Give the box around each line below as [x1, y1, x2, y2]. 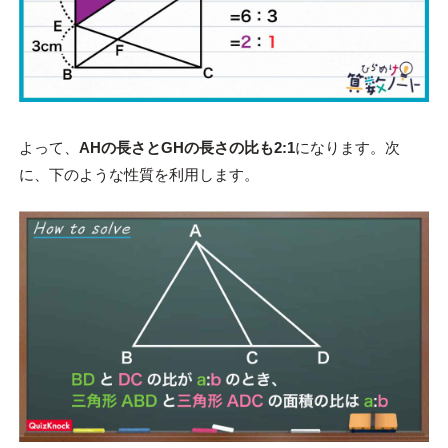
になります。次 [294, 139, 400, 157]
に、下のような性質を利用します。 [18, 166, 259, 184]
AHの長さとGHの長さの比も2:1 [78, 139, 295, 157]
